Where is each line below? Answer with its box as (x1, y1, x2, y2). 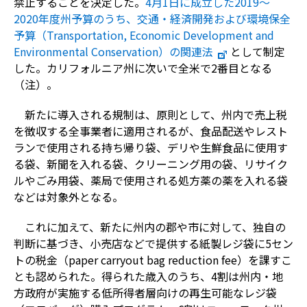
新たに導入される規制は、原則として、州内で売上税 (24, 106, 287, 123)
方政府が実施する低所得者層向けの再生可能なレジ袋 (13, 284, 277, 301)
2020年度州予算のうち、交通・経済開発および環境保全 (13, 10, 291, 27)
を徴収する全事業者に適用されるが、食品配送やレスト (13, 122, 288, 139)
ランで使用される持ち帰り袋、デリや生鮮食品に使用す (13, 138, 288, 156)
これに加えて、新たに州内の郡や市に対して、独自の (24, 218, 286, 235)
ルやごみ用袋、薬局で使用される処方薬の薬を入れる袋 (13, 171, 288, 188)
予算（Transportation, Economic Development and (13, 26, 274, 43)
